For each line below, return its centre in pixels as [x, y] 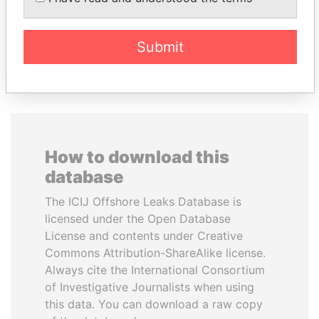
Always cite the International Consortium [155, 270]
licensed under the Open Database [138, 219]
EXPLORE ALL [159, 48]
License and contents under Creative [144, 236]
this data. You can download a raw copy [154, 304]
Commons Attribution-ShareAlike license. [155, 253]
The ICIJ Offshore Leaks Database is [143, 202]
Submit [160, 47]
